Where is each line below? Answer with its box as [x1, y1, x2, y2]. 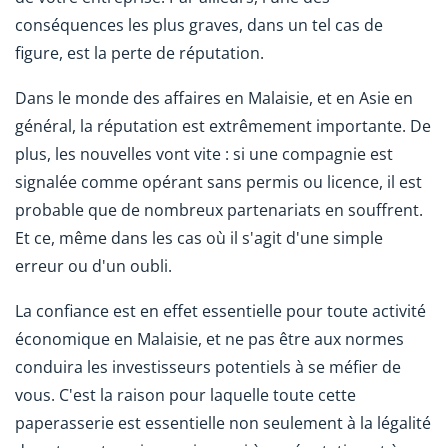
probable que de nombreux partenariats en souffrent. [15, 199, 423, 222]
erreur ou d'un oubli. [15, 255, 172, 278]
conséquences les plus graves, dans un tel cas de [15, 14, 383, 37]
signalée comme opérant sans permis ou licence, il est [15, 171, 422, 194]
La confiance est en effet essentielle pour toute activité [15, 300, 426, 323]
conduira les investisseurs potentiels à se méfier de [15, 356, 401, 379]
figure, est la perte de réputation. [15, 42, 264, 65]
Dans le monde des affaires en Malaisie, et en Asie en [15, 87, 413, 110]
